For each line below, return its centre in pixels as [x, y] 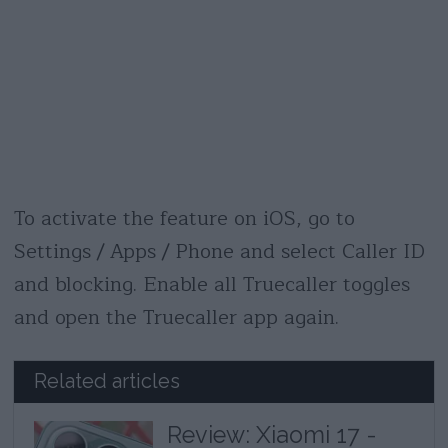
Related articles [107, 381]
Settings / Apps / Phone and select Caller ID [219, 251]
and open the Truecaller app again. [176, 317]
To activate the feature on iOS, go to [184, 218]
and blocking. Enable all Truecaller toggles [211, 284]
